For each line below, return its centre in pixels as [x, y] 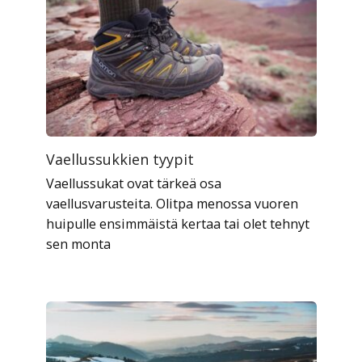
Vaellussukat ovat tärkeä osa [133, 183]
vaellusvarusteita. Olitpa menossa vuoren [172, 203]
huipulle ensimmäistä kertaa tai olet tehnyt [177, 223]
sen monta [78, 244]
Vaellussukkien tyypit [120, 159]
